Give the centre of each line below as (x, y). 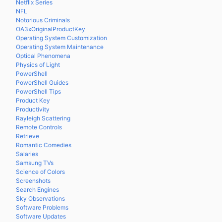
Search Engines (37, 190)
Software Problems (42, 207)
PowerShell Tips (38, 91)
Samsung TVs (35, 163)
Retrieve (28, 136)
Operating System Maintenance (60, 47)
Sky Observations (40, 198)
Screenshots (33, 181)
